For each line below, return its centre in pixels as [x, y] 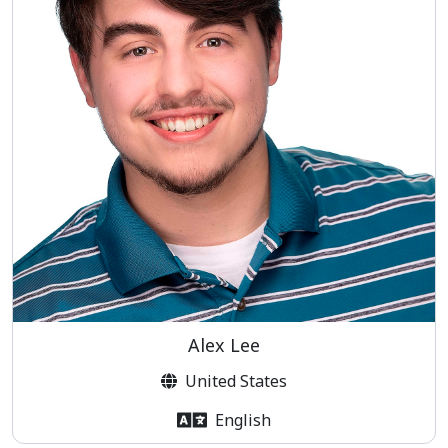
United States [235, 380]
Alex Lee [224, 344]
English [243, 420]
